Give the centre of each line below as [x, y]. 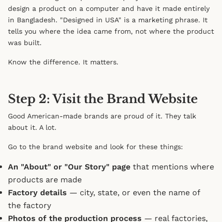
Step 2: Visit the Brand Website [103, 99]
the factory [29, 205]
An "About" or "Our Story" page [69, 167]
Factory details [37, 193]
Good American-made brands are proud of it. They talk [102, 116]
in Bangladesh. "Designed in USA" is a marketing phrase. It [108, 20]
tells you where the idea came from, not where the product [111, 31]
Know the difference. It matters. [63, 62]
